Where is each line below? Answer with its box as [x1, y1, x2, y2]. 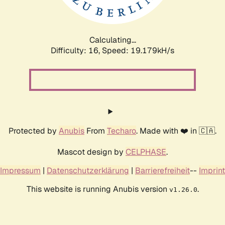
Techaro [107, 125, 136, 136]
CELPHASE [126, 146, 166, 157]
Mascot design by [57, 146, 126, 157]
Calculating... [89, 34, 136, 45]
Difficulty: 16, [51, 45, 102, 56]
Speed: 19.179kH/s [102, 45, 174, 56]
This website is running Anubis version [26, 183, 169, 194]
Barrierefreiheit [135, 165, 190, 176]
